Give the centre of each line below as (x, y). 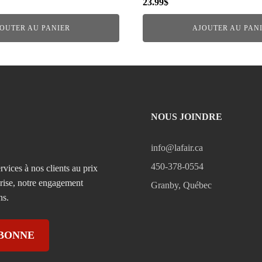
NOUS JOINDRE (186, 116)
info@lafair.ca (177, 147)
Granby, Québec (181, 185)
